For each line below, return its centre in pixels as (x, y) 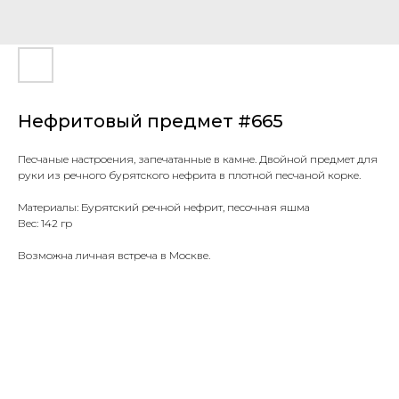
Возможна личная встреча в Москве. (114, 255)
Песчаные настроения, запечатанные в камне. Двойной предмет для (198, 159)
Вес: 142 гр (45, 223)
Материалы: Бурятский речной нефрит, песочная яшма (164, 207)
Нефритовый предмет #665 (151, 121)
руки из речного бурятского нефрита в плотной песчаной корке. (189, 175)
